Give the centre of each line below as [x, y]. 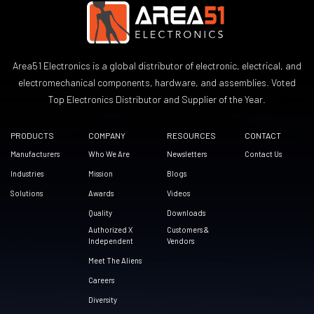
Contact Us [264, 154]
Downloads [186, 213]
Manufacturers [35, 154]
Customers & [187, 230]
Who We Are [109, 154]
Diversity [103, 300]
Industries [27, 174]
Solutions [27, 193]
